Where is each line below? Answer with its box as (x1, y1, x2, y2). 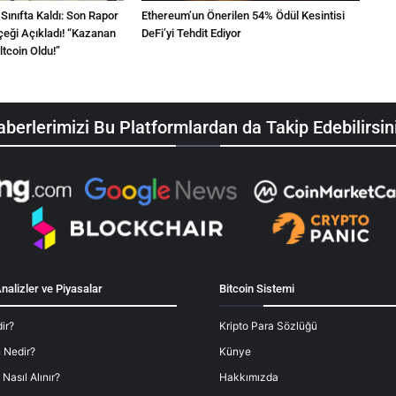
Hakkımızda (219, 370, 278, 385)
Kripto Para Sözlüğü (219, 319, 317, 333)
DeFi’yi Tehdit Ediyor (141, 27, 242, 41)
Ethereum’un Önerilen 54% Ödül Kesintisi (141, 9, 346, 23)
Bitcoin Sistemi (219, 282, 294, 296)
